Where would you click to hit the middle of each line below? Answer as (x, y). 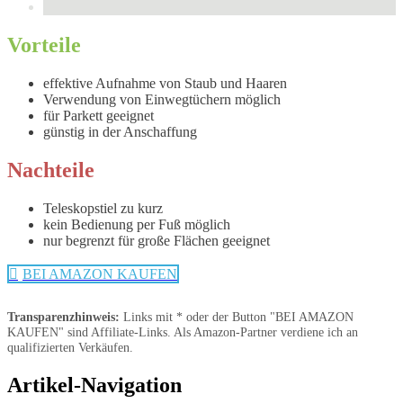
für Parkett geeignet (99, 116)
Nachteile (51, 170)
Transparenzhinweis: (63, 316)
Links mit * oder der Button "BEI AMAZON (237, 316)
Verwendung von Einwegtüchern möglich (162, 100)
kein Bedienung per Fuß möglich (137, 224)
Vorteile (44, 45)
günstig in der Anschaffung (120, 132)
